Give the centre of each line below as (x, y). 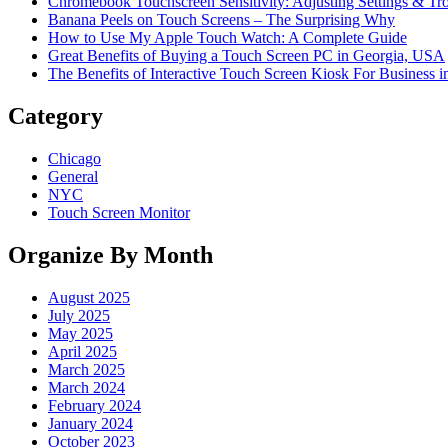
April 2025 (82, 351)
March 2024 (86, 387)
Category (55, 116)
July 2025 (79, 315)
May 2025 (80, 333)
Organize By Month (110, 254)
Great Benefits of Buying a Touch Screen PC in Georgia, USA (246, 56)
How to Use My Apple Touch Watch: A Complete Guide (227, 38)
